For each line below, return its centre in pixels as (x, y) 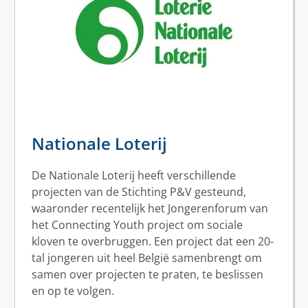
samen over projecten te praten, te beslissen (147, 275)
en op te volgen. (73, 291)
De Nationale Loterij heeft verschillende (134, 176)
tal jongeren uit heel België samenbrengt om (147, 258)
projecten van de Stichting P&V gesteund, (139, 192)
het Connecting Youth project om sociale (137, 225)
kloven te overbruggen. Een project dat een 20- (153, 242)
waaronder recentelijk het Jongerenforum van (150, 209)
